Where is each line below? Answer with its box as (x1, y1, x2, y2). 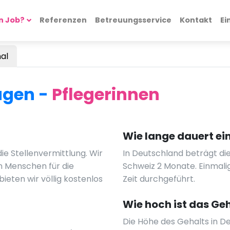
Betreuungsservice (94, 15, 171, 25)
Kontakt (179, 15, 212, 25)
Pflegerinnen (52, 83, 160, 106)
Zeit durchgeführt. (123, 173, 195, 185)
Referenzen (39, 15, 87, 25)
